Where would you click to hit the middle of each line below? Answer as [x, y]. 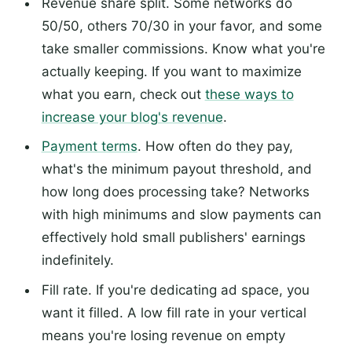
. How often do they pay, [215, 147]
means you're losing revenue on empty [163, 335]
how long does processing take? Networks [175, 192]
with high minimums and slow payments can [181, 215]
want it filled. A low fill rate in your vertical [174, 312]
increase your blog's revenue [132, 117]
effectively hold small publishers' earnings [173, 238]
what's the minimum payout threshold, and [176, 169]
